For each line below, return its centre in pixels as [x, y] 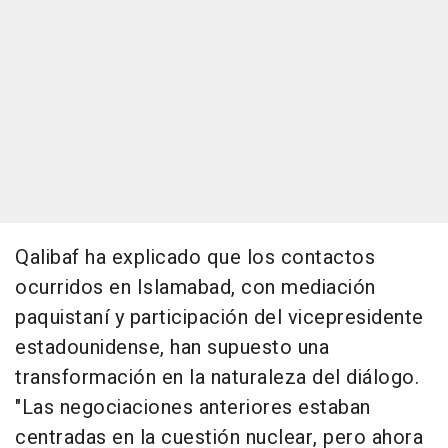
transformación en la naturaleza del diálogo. [217, 378]
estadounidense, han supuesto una [172, 348]
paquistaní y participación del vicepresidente [219, 318]
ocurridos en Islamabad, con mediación [195, 288]
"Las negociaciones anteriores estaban [193, 408]
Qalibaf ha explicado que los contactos [195, 258]
